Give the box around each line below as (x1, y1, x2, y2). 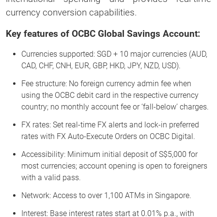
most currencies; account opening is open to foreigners (21, 161, 207, 170)
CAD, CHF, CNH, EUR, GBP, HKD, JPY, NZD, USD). (21, 61, 181, 70)
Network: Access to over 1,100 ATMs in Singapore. (21, 190, 191, 200)
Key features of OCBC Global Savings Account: (6, 28, 200, 39)
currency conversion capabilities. (6, 6, 137, 18)
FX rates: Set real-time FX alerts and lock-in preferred (21, 120, 199, 129)
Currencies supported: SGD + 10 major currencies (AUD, (21, 49, 207, 59)
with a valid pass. (21, 172, 81, 182)
